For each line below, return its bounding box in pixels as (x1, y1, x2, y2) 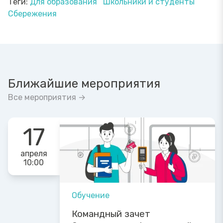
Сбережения (8, 8, 57, 18)
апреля (20, 148, 47, 158)
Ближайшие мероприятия (8, 76, 160, 91)
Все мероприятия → (8, 92, 86, 102)
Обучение (71, 190, 110, 200)
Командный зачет (71, 208, 150, 220)
